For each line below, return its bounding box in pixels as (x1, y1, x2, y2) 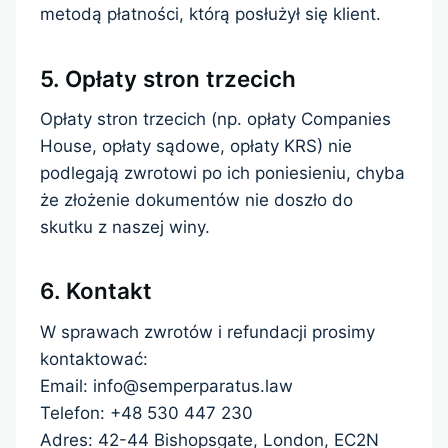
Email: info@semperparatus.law (40, 375, 293, 396)
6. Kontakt (40, 277, 152, 305)
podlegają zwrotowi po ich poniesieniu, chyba (40, 162, 405, 183)
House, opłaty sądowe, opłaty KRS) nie (40, 135, 352, 156)
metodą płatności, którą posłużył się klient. (40, 4, 381, 25)
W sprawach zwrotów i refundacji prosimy (40, 321, 375, 342)
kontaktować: (40, 348, 148, 369)
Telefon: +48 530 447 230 (40, 402, 253, 423)
